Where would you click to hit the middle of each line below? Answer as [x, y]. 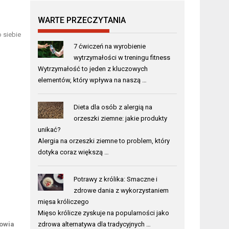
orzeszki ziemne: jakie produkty [120, 119]
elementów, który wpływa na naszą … [93, 80]
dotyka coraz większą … [74, 152]
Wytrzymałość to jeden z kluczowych [93, 69]
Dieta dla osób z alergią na [113, 107]
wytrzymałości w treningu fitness [122, 58]
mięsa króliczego [64, 202]
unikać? [50, 130]
